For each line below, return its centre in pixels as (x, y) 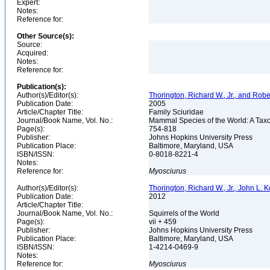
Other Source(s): (46, 36)
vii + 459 (164, 222)
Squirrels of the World (185, 213)
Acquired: (33, 53)
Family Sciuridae (177, 112)
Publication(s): (42, 87)
